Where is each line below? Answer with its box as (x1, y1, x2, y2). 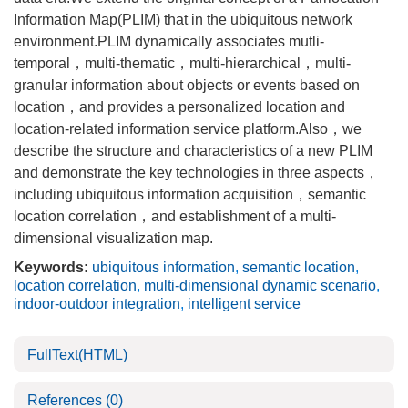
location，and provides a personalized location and (14, 99, 345, 115)
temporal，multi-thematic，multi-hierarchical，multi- (14, 56, 351, 71)
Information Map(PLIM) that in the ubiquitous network (14, 12, 352, 27)
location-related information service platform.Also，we (14, 121, 362, 137)
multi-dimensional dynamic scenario (144, 278, 376, 293)
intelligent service (188, 296, 301, 311)
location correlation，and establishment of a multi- (14, 209, 336, 224)
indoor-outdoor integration (14, 296, 180, 311)
